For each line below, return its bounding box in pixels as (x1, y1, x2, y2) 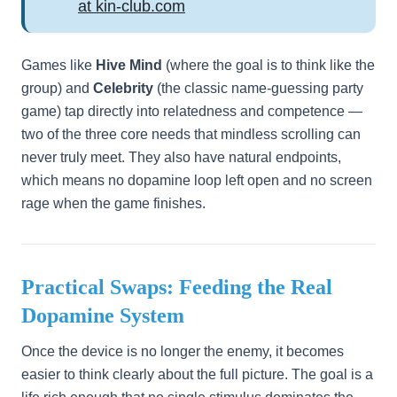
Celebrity (93, 81, 153, 96)
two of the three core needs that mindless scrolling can (21, 127, 361, 142)
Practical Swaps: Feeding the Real (21, 276, 332, 299)
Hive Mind (96, 58, 162, 73)
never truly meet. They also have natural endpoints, (21, 150, 341, 165)
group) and (21, 81, 93, 96)
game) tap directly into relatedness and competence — (21, 104, 362, 119)
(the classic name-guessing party (153, 81, 363, 96)
